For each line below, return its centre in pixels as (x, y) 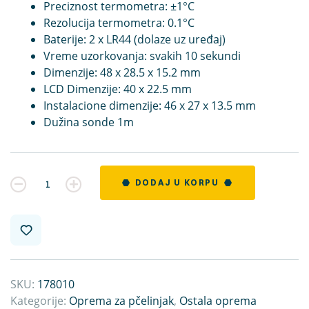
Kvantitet (30, 182)
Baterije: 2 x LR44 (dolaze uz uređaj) (134, 40)
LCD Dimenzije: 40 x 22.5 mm (118, 89)
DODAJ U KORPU (177, 183)
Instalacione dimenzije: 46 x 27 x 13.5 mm (150, 106)
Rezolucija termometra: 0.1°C (119, 23)
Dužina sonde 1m (89, 122)
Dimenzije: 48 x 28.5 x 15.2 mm (122, 73)
